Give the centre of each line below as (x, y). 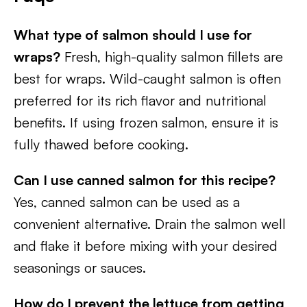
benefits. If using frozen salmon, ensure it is (146, 122)
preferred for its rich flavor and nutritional (140, 100)
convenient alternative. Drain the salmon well (150, 224)
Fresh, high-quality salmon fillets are (172, 57)
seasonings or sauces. (80, 268)
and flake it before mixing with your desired (146, 246)
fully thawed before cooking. (101, 144)
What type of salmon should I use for (133, 35)
